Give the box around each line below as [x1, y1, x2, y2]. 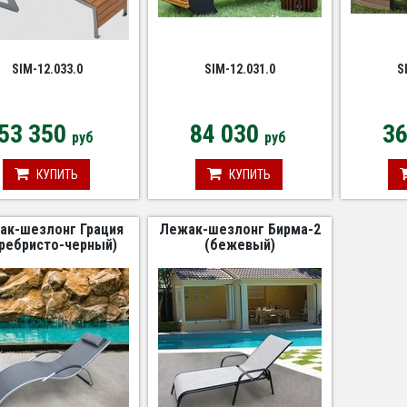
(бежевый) [204, 236, 276, 253]
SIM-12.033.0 [12, 62, 84, 76]
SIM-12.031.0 [204, 62, 276, 76]
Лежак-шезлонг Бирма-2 [159, 221, 322, 238]
